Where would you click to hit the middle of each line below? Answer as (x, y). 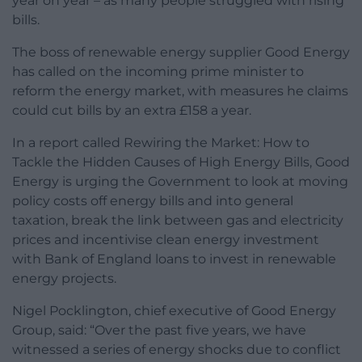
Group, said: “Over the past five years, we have (159, 330)
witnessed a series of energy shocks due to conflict (177, 350)
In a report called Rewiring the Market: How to (161, 143)
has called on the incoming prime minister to (158, 72)
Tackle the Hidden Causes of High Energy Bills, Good (181, 162)
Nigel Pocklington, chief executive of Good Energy (174, 311)
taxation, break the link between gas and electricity (178, 221)
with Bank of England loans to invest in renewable (174, 259)
